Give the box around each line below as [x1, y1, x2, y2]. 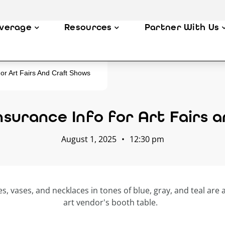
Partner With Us [144, 22, 219, 33]
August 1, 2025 [61, 134, 117, 145]
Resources [64, 22, 112, 33]
